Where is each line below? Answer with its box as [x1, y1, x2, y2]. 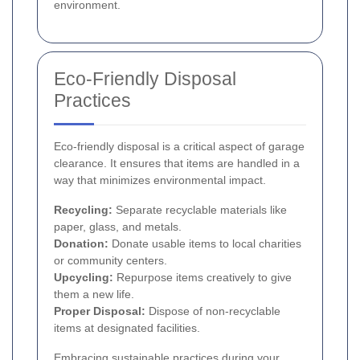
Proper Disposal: [54, 305, 145, 318]
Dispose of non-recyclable [145, 305, 280, 318]
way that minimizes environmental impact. [54, 174, 266, 187]
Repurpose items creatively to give [113, 271, 292, 284]
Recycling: [54, 203, 112, 217]
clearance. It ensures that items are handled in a [54, 157, 300, 170]
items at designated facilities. [54, 321, 200, 335]
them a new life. [54, 288, 134, 301]
